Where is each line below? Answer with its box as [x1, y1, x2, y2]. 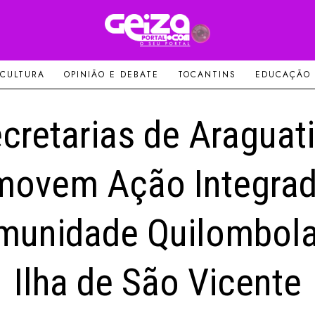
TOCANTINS [177, 68, 236, 82]
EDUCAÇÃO [255, 68, 311, 82]
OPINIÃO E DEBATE [63, 68, 159, 82]
